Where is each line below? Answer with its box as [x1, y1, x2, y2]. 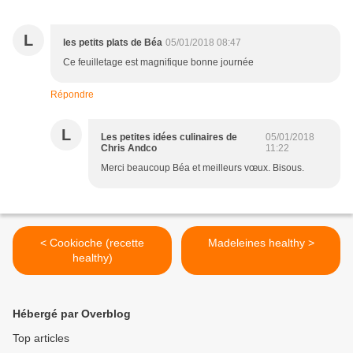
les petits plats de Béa [63, 37, 162, 49]
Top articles [13, 332, 69, 345]
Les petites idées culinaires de [101, 132, 237, 143]
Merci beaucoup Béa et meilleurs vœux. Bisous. [101, 162, 304, 174]
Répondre [50, 89, 94, 101]
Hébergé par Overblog [13, 307, 131, 321]
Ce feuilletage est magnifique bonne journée [63, 57, 254, 69]
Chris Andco [101, 143, 157, 154]
